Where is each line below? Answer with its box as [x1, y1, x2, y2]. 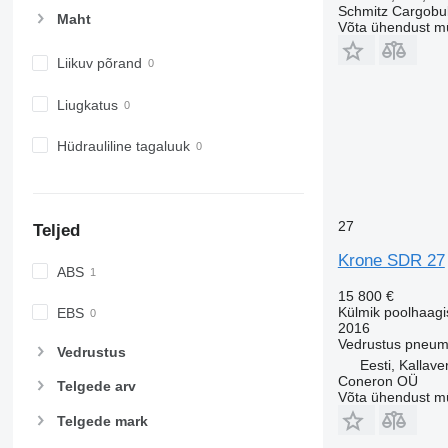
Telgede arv [56, 378, 136, 395]
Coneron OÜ [337, 372, 418, 389]
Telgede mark [56, 412, 148, 429]
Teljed [32, 221, 80, 241]
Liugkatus [56, 96, 118, 113]
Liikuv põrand [56, 55, 142, 72]
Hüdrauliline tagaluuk [56, 137, 190, 154]
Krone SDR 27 [337, 250, 445, 270]
